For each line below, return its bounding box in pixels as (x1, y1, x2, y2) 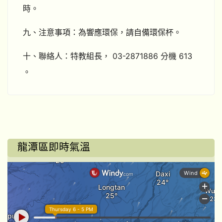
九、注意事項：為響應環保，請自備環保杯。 (23, 27, 181, 37)
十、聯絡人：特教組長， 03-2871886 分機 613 (23, 51, 192, 61)
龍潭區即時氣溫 (17, 141, 90, 153)
